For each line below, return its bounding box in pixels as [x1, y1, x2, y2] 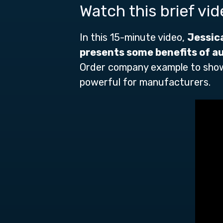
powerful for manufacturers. [80, 76, 211, 88]
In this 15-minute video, [80, 31, 187, 43]
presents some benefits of [80, 46, 210, 58]
